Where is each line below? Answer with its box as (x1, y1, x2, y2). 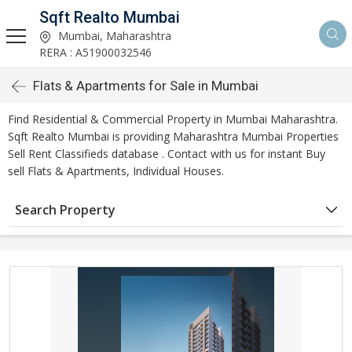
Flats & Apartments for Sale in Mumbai (33, 78, 258, 93)
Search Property (15, 201, 115, 218)
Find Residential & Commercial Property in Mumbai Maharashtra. (8, 112, 338, 126)
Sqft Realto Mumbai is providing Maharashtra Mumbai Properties (8, 129, 339, 144)
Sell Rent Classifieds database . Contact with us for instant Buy (8, 146, 325, 161)
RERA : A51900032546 (39, 45, 152, 60)
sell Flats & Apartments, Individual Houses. (8, 163, 224, 178)
